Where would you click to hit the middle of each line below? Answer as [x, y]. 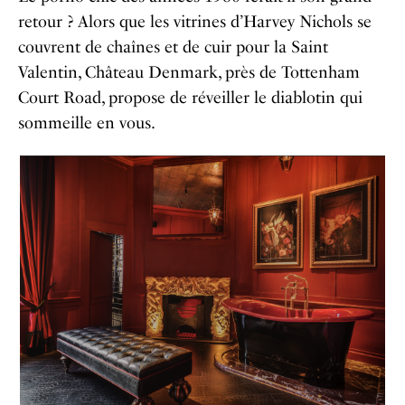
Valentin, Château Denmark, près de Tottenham [189, 72]
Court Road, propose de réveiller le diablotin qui [190, 97]
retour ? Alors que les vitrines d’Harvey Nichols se [195, 21]
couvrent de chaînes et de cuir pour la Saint [173, 47]
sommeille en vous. [87, 122]
